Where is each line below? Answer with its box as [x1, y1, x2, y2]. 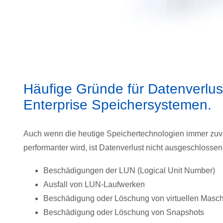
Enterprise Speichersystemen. [23, 97, 212, 112]
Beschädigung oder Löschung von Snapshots [43, 208, 204, 217]
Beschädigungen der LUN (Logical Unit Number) [43, 166, 215, 175]
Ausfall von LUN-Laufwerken [43, 180, 145, 189]
